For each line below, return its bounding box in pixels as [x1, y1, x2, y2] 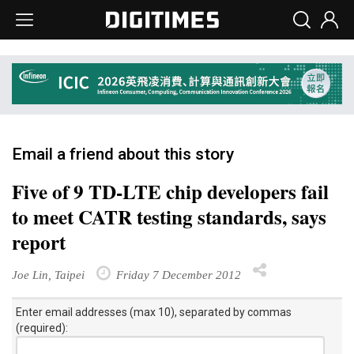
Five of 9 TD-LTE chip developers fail [12, 176, 329, 206]
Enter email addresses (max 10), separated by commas [16, 305, 292, 318]
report [12, 227, 66, 257]
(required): [16, 321, 68, 334]
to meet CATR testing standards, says [12, 201, 326, 232]
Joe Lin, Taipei [12, 267, 85, 281]
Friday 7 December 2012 [113, 267, 241, 281]
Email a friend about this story [12, 144, 234, 164]
